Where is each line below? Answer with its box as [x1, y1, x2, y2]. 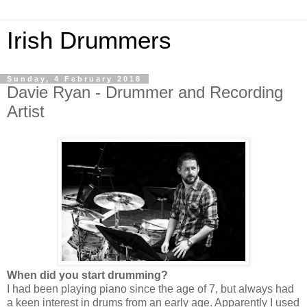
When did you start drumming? [7, 269, 168, 281]
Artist [7, 102, 45, 121]
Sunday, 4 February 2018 [7, 75, 142, 83]
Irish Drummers [7, 27, 171, 53]
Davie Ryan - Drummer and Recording [7, 83, 283, 101]
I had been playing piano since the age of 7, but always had [7, 282, 294, 295]
